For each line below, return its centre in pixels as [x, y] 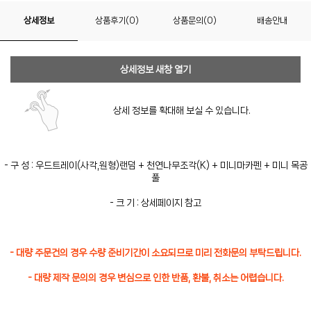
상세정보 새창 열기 [155, 69]
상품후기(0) [117, 20]
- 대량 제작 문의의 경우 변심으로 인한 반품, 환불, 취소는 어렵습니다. [155, 278]
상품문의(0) [194, 20]
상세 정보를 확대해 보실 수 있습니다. [182, 110]
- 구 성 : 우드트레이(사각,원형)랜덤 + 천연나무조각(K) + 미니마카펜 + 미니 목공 [155, 165]
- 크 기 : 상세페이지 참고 [155, 203]
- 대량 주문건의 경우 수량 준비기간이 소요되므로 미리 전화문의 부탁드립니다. [155, 253]
